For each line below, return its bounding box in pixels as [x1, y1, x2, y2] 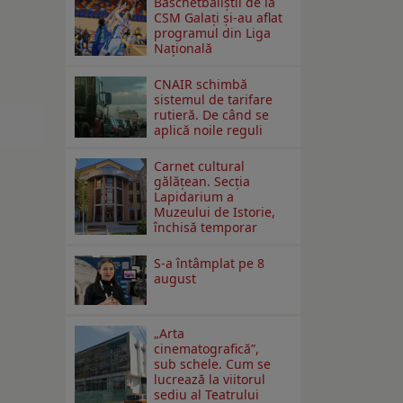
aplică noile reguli [154, 121, 264, 139]
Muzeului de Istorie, [154, 203, 276, 221]
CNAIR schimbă [154, 76, 248, 94]
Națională [154, 40, 213, 58]
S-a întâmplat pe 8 [154, 255, 265, 273]
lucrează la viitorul [154, 371, 266, 389]
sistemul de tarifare [154, 91, 273, 109]
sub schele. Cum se [154, 355, 272, 373]
